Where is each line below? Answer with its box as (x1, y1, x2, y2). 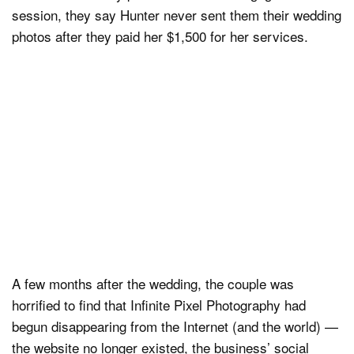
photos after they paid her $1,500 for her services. (12, 25, 308, 46)
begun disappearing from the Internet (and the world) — (12, 315, 338, 336)
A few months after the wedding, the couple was (12, 273, 294, 293)
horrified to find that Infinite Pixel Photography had (12, 294, 306, 314)
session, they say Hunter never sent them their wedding (12, 4, 341, 24)
